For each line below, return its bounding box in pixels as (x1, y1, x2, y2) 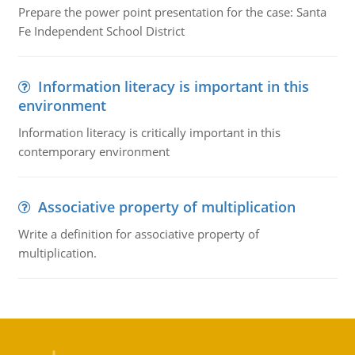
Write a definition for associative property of (17, 226, 259, 242)
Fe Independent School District (17, 23, 185, 39)
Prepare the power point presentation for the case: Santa (17, 4, 326, 20)
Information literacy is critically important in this (17, 124, 281, 140)
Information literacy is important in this (37, 77, 309, 96)
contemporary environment (17, 143, 170, 159)
